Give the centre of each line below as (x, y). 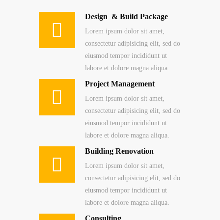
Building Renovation (119, 151)
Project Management (120, 83)
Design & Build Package (126, 16)
